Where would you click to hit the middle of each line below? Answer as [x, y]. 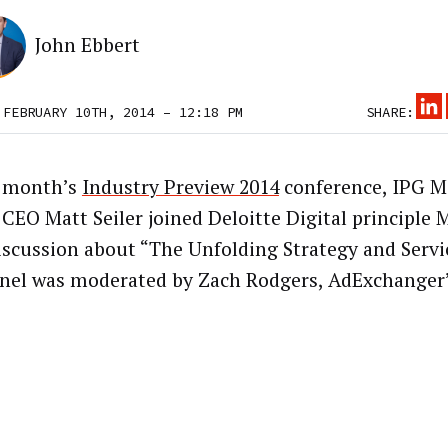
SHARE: [389, 112]
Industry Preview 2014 [180, 186]
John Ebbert [87, 45]
